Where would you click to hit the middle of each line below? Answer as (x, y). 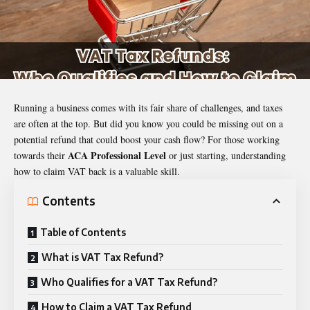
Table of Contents (84, 232)
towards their (41, 155)
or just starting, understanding (227, 155)
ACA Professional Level (117, 155)
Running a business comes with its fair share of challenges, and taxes (148, 107)
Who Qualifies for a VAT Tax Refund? (130, 282)
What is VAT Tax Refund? (103, 257)
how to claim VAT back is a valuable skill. (99, 171)
